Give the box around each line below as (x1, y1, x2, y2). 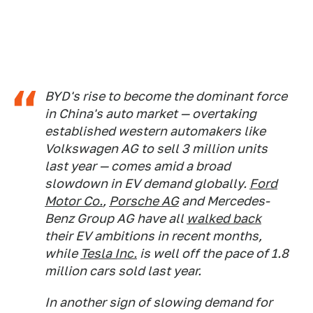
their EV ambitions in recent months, (45, 228, 262, 244)
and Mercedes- (179, 194, 270, 209)
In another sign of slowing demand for (45, 295, 272, 310)
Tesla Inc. (80, 246, 137, 261)
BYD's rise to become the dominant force (45, 89, 287, 104)
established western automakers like (45, 124, 265, 139)
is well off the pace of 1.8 (137, 246, 289, 261)
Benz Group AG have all (45, 211, 187, 226)
